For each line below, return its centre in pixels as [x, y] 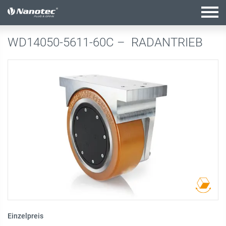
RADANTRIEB [167, 42]
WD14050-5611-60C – [68, 42]
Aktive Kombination [52, 13]
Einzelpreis [25, 216]
